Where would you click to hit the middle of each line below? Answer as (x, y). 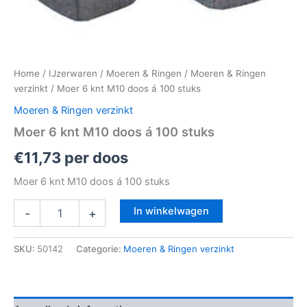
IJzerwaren (73, 74)
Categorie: (100, 249)
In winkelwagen (171, 211)
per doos (95, 158)
